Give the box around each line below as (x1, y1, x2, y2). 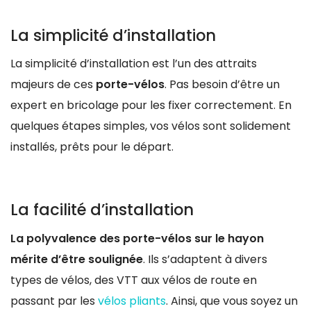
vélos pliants (98, 292, 166, 309)
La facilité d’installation (10, 199, 194, 221)
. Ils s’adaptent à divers (143, 251, 267, 267)
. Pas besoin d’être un (165, 76, 280, 93)
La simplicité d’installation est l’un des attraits (10, 56, 257, 72)
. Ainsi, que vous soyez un (166, 292, 298, 309)
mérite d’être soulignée (10, 251, 143, 267)
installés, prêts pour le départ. (10, 139, 174, 155)
